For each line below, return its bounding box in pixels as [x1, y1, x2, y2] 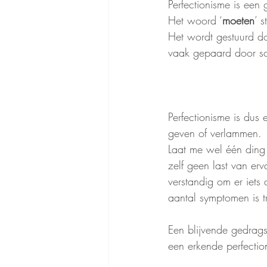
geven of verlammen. [168, 126, 262, 140]
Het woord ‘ [168, 13, 222, 27]
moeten [222, 13, 254, 27]
